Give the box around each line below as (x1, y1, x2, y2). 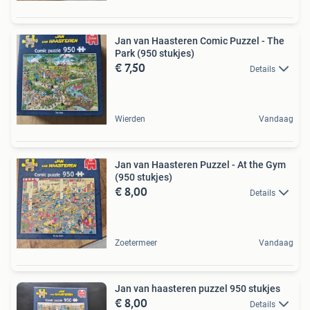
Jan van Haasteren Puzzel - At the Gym (115, 159, 286, 170)
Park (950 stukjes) (115, 48, 194, 59)
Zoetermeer (115, 238, 157, 248)
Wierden (115, 114, 145, 124)
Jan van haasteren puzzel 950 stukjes (230, 283, 280, 294)
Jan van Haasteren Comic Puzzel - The (115, 35, 284, 46)
